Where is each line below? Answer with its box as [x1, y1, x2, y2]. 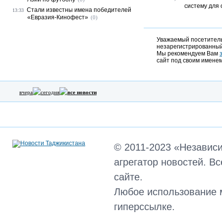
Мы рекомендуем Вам [157, 50, 220, 57]
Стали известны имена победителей [27, 6, 131, 13]
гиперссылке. [114, 201, 175, 212]
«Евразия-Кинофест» [27, 14, 88, 21]
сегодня [41, 89, 59, 95]
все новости [67, 89, 97, 95]
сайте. [114, 171, 143, 182]
